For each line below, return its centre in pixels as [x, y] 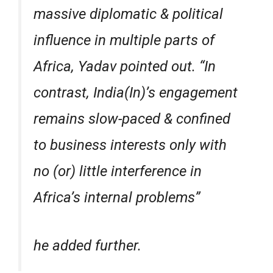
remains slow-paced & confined [132, 119]
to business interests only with [130, 145]
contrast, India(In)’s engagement [136, 93]
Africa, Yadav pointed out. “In [125, 66]
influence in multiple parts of [124, 40]
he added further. [87, 246]
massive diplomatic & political [128, 14]
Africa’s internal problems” [117, 197]
